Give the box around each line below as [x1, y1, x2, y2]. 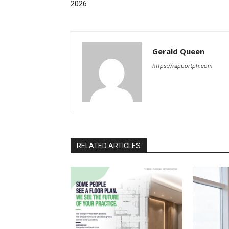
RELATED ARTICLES [77, 142, 141, 150]
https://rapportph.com [152, 62, 213, 70]
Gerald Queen [152, 46, 204, 57]
